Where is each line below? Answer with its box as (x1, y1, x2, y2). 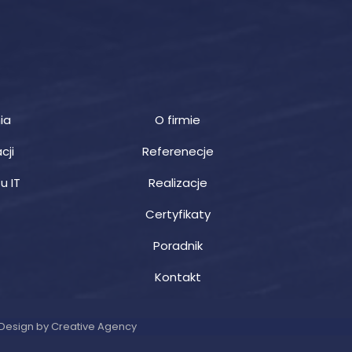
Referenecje (141, 143, 214, 159)
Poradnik (152, 237, 203, 254)
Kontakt (154, 269, 201, 285)
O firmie (155, 112, 200, 128)
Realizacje (148, 174, 207, 191)
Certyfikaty (145, 206, 211, 222)
